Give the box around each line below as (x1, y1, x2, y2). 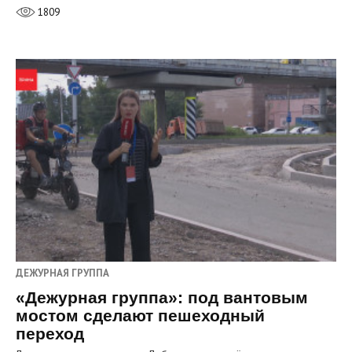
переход (16, 324, 84, 343)
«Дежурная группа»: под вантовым (16, 288, 308, 307)
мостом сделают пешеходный (16, 306, 265, 325)
